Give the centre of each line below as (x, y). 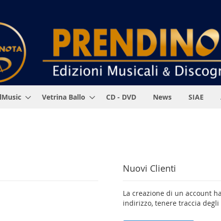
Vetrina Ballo (64, 97)
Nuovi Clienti (149, 168)
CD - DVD (121, 97)
